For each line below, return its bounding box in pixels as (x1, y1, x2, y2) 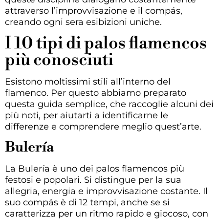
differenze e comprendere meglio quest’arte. (5, 121, 201, 132)
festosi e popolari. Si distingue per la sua (5, 175, 181, 186)
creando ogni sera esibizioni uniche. (5, 17, 162, 28)
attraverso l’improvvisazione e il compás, (5, 5, 182, 17)
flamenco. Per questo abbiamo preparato (5, 87, 186, 98)
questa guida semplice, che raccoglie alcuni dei (5, 98, 214, 109)
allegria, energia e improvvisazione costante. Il (5, 186, 208, 197)
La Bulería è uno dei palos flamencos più (5, 163, 184, 175)
